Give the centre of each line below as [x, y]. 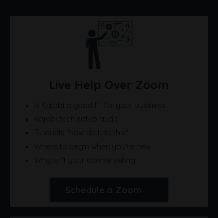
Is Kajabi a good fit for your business [100, 105]
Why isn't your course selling [85, 160]
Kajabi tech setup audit [76, 119]
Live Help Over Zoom [109, 85]
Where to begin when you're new [92, 146]
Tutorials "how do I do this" [81, 133]
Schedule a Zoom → [109, 190]
